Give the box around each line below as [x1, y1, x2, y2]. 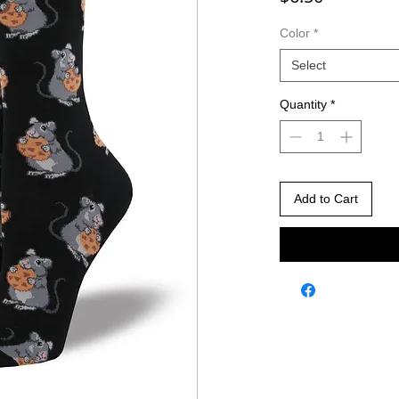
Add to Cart [294, 191, 358, 206]
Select [291, 58, 326, 72]
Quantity [280, 97, 327, 111]
